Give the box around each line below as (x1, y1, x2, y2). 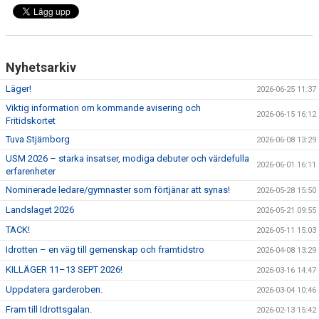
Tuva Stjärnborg (6, 134, 70, 145)
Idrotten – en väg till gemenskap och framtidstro (6, 244, 204, 256)
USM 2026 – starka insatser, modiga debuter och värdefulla (6, 153, 249, 164)
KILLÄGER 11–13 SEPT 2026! (6, 264, 122, 276)
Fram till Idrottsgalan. (6, 304, 92, 315)
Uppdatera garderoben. (6, 284, 103, 296)
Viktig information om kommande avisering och (6, 103, 201, 114)
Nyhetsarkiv (6, 60, 76, 75)
